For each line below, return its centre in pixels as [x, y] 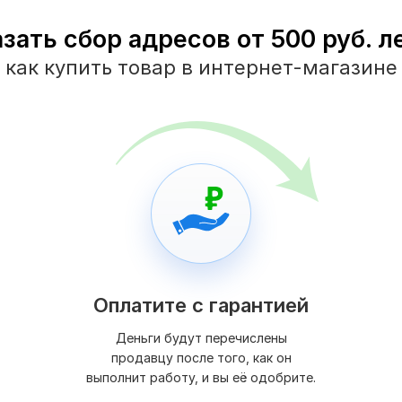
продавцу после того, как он [201, 358]
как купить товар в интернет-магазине [201, 68]
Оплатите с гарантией [201, 306]
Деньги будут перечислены [201, 338]
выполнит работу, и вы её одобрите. [201, 378]
